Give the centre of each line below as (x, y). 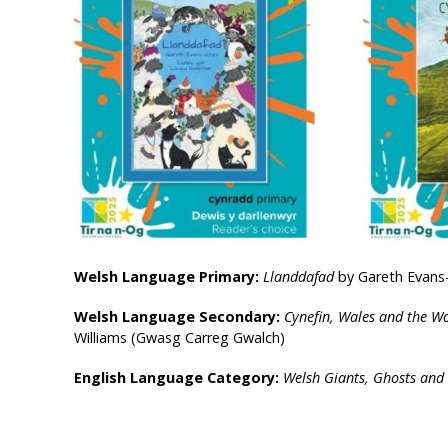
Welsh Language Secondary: (178, 316)
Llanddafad (298, 276)
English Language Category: (178, 377)
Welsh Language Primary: (168, 276)
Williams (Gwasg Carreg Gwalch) (179, 337)
